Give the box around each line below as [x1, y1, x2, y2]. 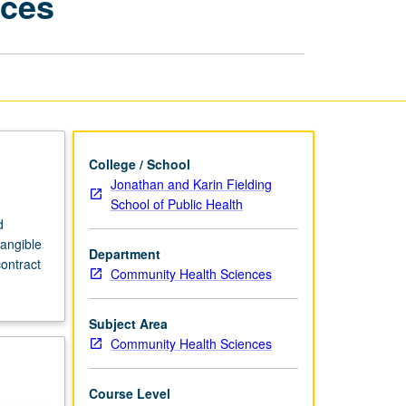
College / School [88, 154, 190, 173]
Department [88, 244, 160, 263]
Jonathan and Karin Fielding [110, 174, 272, 193]
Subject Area [88, 314, 168, 333]
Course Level [88, 383, 170, 402]
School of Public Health [110, 194, 243, 213]
